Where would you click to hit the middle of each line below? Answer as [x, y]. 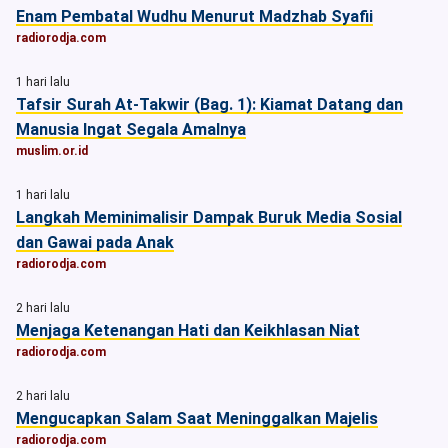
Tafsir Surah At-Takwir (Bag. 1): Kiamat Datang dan [209, 104]
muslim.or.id [52, 151]
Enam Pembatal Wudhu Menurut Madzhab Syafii [194, 16]
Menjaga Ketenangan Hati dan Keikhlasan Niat [188, 330]
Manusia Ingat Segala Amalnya [131, 129]
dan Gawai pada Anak [95, 242]
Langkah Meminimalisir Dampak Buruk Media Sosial [209, 217]
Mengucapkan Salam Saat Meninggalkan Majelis [197, 418]
